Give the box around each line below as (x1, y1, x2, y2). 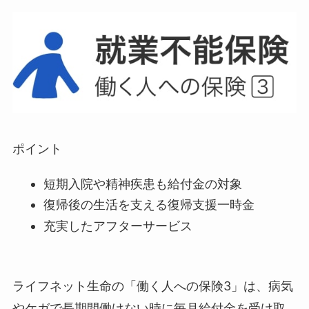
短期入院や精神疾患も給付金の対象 (43, 176, 242, 191)
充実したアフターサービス (43, 218, 192, 233)
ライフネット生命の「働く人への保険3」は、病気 (12, 279, 293, 294)
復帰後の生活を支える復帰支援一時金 (43, 197, 255, 212)
